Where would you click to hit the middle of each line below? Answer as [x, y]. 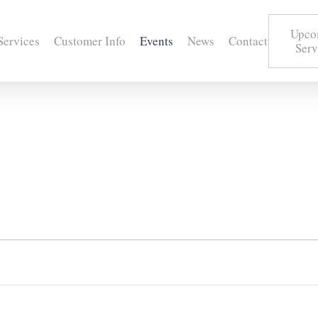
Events [156, 40]
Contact [248, 40]
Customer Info [89, 40]
